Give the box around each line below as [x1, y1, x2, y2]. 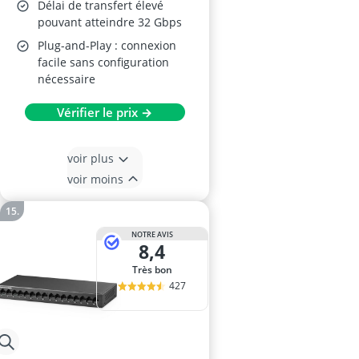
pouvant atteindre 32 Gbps [38, 14, 182, 30]
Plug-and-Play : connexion [38, 38, 176, 53]
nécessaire [38, 71, 95, 87]
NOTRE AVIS [131, 228, 173, 240]
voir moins [67, 171, 123, 187]
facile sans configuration [38, 54, 169, 70]
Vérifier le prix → [57, 104, 152, 120]
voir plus [67, 150, 114, 166]
